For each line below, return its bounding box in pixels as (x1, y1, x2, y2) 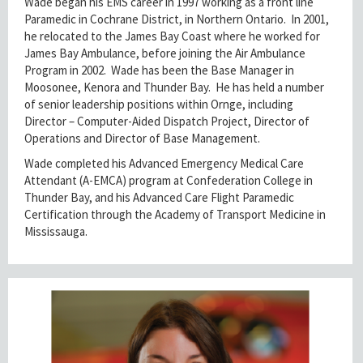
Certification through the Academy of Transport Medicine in (24, 206, 326, 222)
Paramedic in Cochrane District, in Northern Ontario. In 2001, (24, 11, 329, 27)
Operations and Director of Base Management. (24, 130, 263, 146)
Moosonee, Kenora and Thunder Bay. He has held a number (24, 79, 324, 95)
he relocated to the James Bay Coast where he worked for (24, 28, 320, 44)
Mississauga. (24, 223, 88, 239)
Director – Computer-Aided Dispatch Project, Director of (24, 113, 310, 129)
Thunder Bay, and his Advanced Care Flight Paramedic (24, 189, 294, 205)
